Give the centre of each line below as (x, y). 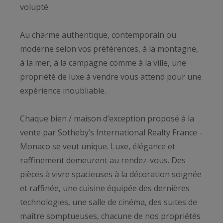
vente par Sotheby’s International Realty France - (111, 132)
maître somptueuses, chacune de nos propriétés (110, 216)
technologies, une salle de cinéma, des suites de (109, 202)
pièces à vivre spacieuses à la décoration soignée (111, 174)
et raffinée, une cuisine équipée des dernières (105, 188)
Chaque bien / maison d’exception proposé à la (107, 118)
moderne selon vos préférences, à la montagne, (109, 49)
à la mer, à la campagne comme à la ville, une (103, 62)
